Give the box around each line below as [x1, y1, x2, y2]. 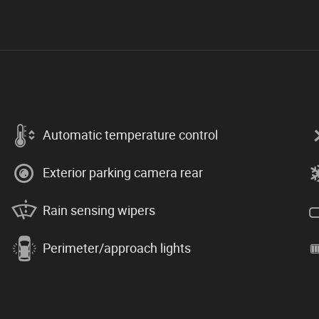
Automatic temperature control [43, 127, 218, 143]
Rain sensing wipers [43, 203, 155, 219]
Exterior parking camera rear [43, 165, 203, 181]
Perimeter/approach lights [43, 241, 191, 256]
